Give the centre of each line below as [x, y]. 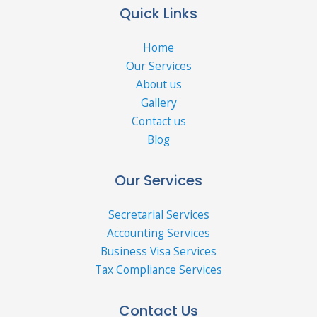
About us [158, 84]
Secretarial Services [158, 215]
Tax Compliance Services [158, 270]
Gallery [158, 102]
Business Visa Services [158, 252]
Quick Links [158, 13]
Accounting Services [158, 233]
